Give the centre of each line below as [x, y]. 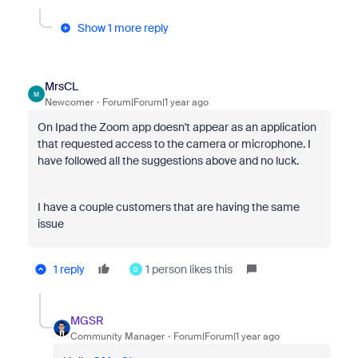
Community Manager [117, 336]
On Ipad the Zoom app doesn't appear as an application [177, 127]
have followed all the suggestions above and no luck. [168, 161]
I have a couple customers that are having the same [168, 207]
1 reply [69, 269]
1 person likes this [189, 269]
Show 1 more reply [123, 28]
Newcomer [69, 102]
